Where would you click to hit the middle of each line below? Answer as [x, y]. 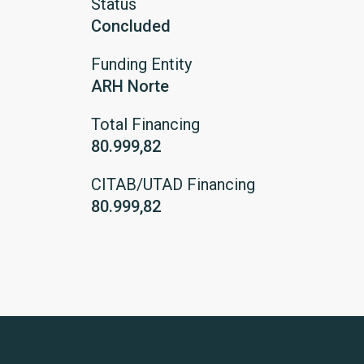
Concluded [131, 26]
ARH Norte [130, 86]
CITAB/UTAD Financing [173, 184]
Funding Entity [141, 64]
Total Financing [145, 124]
